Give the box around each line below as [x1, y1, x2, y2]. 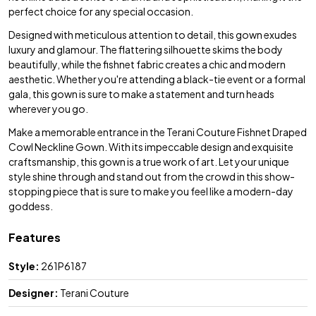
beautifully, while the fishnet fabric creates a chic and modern [8, 57, 286, 71]
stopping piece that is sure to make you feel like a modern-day [8, 184, 293, 197]
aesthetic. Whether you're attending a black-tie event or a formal [8, 72, 305, 85]
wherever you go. [8, 102, 88, 115]
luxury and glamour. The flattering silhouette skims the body [8, 42, 283, 56]
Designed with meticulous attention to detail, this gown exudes [8, 28, 297, 41]
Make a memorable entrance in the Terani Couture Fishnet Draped [8, 125, 307, 138]
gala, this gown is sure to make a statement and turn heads [8, 87, 274, 100]
